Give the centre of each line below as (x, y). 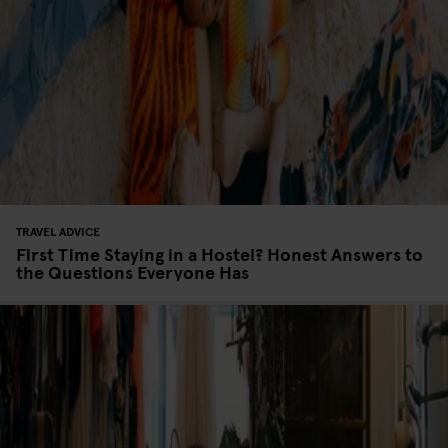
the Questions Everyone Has (132, 271)
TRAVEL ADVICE (58, 230)
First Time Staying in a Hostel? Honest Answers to (219, 253)
